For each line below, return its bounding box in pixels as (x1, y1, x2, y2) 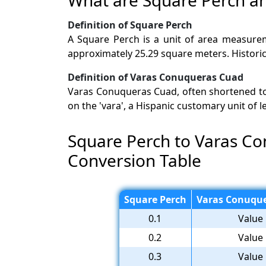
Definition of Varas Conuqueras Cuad (68, 70, 243, 84)
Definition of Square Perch (68, 18, 192, 31)
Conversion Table (68, 148, 201, 172)
